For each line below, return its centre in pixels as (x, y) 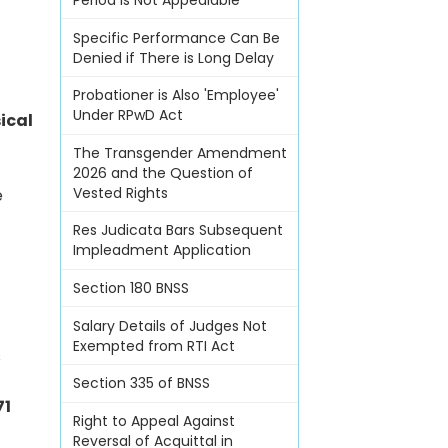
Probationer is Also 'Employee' (175, 95)
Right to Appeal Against (153, 420)
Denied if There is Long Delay (173, 57)
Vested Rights (120, 192)
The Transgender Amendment (179, 152)
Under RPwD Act (127, 115)
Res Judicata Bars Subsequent (177, 230)
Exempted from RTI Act (153, 345)
